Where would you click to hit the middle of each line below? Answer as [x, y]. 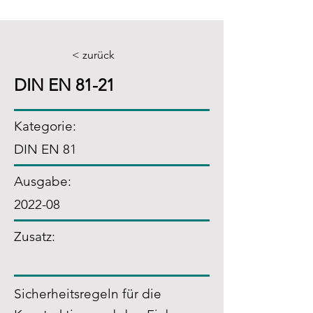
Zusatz [33, 236]
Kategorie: [45, 126]
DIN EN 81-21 [64, 85]
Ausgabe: [43, 181]
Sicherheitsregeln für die [88, 294]
